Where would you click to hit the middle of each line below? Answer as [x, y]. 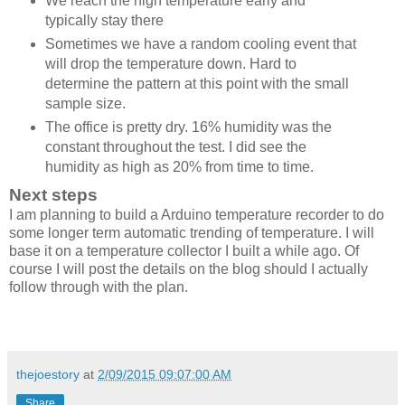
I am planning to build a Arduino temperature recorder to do [197, 214]
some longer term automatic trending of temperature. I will [192, 232]
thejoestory [48, 374]
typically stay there [104, 20]
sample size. [85, 103]
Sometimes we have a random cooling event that [200, 43]
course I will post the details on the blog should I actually [188, 268]
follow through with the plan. [99, 287]
